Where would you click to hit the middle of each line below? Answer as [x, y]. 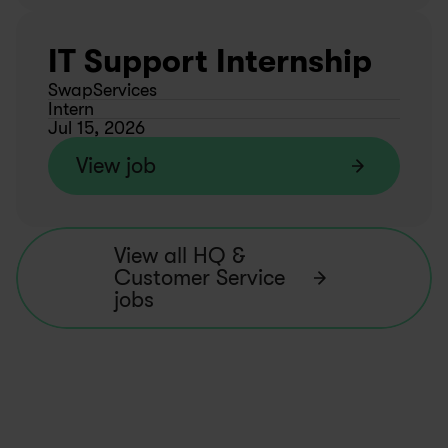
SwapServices [102, 90]
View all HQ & [179, 255]
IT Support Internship [210, 61]
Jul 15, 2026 [96, 128]
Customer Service [199, 277]
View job [116, 165]
